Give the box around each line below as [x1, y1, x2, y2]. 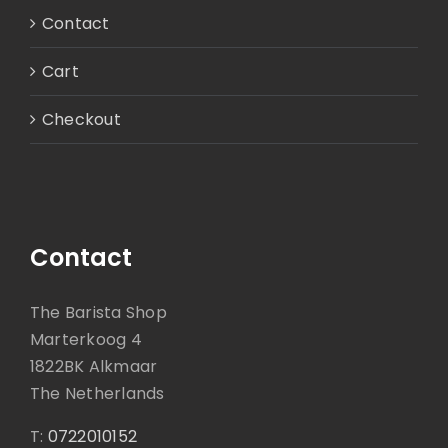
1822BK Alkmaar [30, 354, 158, 378]
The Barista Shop [30, 300, 167, 324]
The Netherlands [30, 381, 165, 405]
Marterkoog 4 [30, 327, 142, 351]
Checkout [42, 107, 121, 131]
